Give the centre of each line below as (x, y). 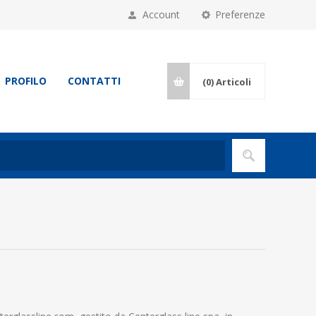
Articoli (233, 82)
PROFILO (26, 81)
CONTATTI (94, 81)
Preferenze (240, 14)
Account (161, 14)
